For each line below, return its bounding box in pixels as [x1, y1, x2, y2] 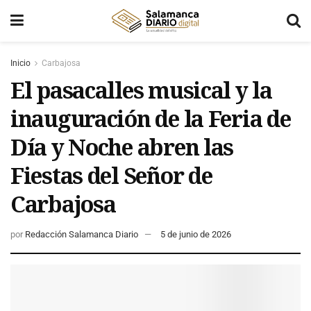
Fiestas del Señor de [10, 160, 212, 190]
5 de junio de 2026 [160, 228, 231, 239]
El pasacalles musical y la [10, 75, 272, 105]
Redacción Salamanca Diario [25, 228, 138, 239]
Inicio [10, 58, 31, 68]
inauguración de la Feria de [10, 103, 291, 133]
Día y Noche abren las [10, 132, 234, 162]
